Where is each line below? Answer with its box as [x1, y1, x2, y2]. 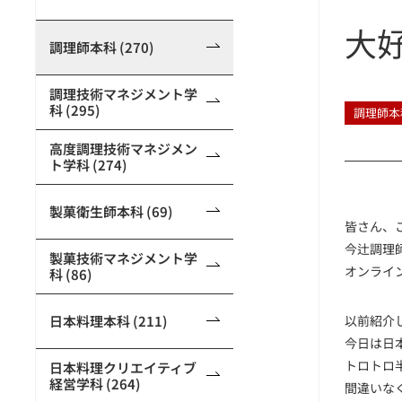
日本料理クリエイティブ [49, 358, 197, 377]
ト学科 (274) [49, 155, 127, 174]
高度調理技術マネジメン [49, 139, 197, 158]
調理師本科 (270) [49, 38, 154, 57]
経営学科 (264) [49, 374, 141, 393]
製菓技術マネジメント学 [49, 249, 197, 267]
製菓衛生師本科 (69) [49, 202, 173, 221]
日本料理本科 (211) [49, 311, 168, 330]
